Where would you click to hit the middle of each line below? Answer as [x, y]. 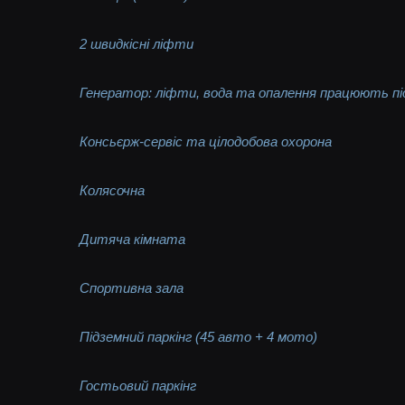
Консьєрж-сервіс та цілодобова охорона [206, 141]
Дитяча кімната [133, 239]
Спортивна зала [132, 287]
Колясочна [113, 190]
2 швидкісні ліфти [137, 43]
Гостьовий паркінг [138, 385]
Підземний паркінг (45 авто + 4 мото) [199, 336]
